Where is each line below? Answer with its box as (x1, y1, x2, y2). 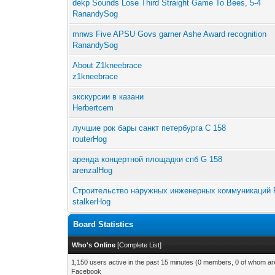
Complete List (119, 241, 160, 249)
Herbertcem (72, 103, 114, 113)
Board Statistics (73, 220, 134, 230)
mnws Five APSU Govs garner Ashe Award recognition (72, 29, 267, 39)
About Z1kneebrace (72, 61, 142, 71)
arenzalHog (72, 166, 113, 176)
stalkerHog (72, 197, 111, 207)
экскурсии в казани (72, 92, 144, 102)
